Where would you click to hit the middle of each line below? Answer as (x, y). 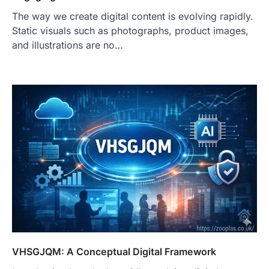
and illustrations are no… (68, 45)
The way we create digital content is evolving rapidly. (133, 16)
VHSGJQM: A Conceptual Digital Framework (114, 251)
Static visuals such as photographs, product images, (130, 30)
